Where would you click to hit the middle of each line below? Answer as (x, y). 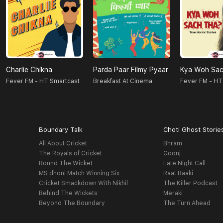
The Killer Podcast (191, 183)
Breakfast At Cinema (123, 81)
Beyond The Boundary (72, 203)
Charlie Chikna (29, 70)
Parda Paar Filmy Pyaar (131, 70)
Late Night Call (185, 164)
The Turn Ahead (187, 203)
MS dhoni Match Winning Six (79, 173)
